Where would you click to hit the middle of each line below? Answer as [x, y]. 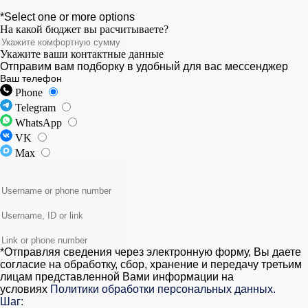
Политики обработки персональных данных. [163, 289]
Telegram [37, 108]
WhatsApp [40, 123]
